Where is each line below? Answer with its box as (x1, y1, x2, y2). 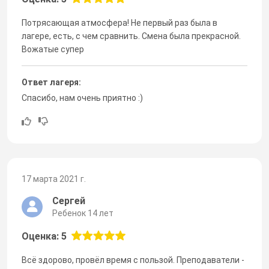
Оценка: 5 (22, 230, 67, 242)
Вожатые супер (22, 44, 84, 54)
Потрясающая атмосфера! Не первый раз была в (22, 17, 217, 28)
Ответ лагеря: (22, 77, 81, 87)
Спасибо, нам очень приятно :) (22, 92, 143, 103)
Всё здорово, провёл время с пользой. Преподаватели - (22, 255, 244, 265)
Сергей (52, 195, 85, 207)
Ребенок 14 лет (52, 208, 113, 218)
